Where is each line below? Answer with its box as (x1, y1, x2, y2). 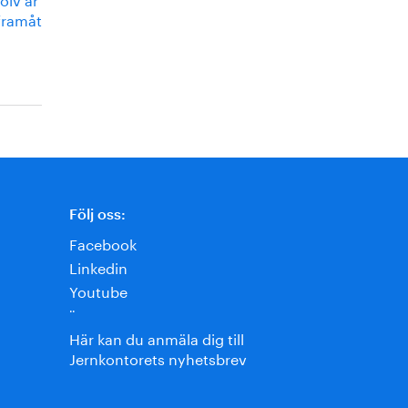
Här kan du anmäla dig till (69, 326, 244, 349)
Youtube (69, 279, 127, 301)
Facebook (69, 231, 137, 254)
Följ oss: (69, 208, 126, 222)
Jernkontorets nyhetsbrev (69, 346, 247, 369)
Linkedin (69, 255, 127, 278)
